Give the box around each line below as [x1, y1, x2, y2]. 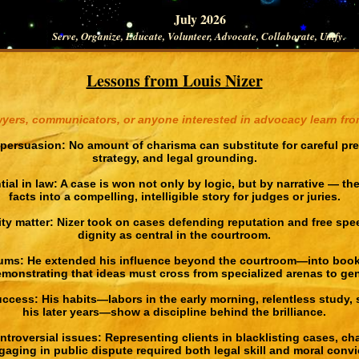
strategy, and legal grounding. [91, 151, 257, 164]
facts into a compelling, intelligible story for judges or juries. [8, 190, 341, 203]
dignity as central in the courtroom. [78, 228, 271, 241]
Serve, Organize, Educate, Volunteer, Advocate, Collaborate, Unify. [51, 29, 349, 43]
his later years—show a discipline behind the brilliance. [22, 305, 326, 318]
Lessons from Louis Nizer [86, 69, 263, 92]
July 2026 [174, 10, 226, 28]
